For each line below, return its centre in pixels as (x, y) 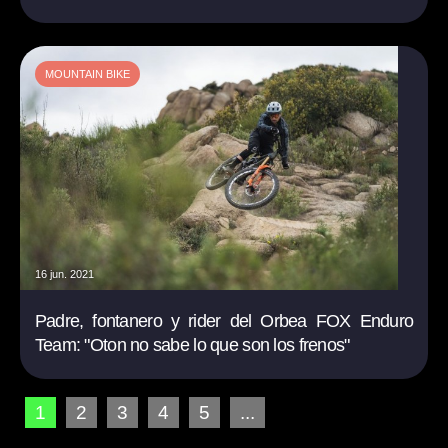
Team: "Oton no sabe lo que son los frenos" (192, 344)
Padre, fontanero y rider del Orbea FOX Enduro (224, 320)
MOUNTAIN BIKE (87, 74)
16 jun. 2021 (64, 273)
